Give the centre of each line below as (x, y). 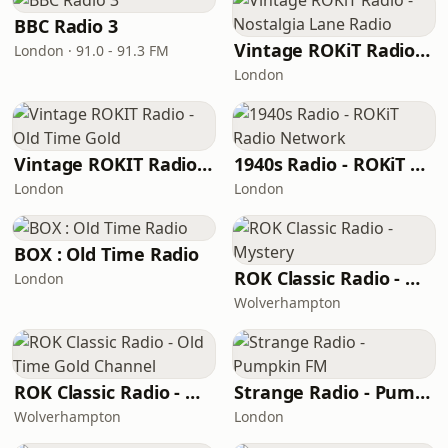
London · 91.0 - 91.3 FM (91, 50)
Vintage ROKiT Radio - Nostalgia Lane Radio (423, 50)
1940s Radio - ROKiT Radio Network (418, 164)
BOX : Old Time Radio (107, 254)
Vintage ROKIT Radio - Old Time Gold (205, 164)
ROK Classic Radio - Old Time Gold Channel (193, 392)
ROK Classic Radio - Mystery (413, 278)
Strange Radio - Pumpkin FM (423, 392)
